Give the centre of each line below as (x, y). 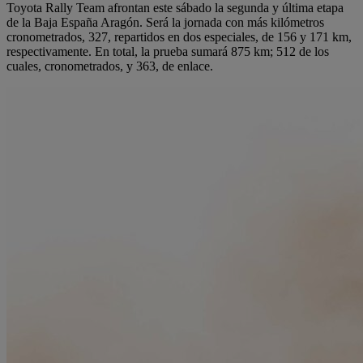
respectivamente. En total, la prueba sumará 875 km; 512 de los (168, 52)
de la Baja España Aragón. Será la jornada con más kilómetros (165, 23)
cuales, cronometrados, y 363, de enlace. (110, 66)
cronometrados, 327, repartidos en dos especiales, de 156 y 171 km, (179, 37)
